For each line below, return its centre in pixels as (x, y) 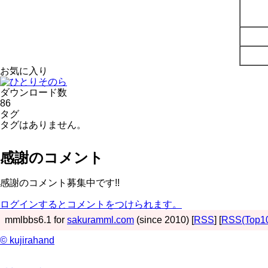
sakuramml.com (100, 220)
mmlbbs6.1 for (36, 220)
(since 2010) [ (164, 220)
